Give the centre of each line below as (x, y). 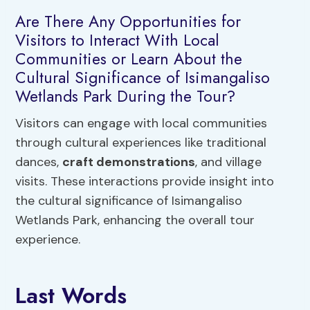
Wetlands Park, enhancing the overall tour (135, 220)
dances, (39, 162)
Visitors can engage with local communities (142, 124)
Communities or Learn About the (129, 58)
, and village (229, 162)
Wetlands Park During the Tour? (126, 96)
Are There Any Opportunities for (128, 21)
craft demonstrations (129, 162)
